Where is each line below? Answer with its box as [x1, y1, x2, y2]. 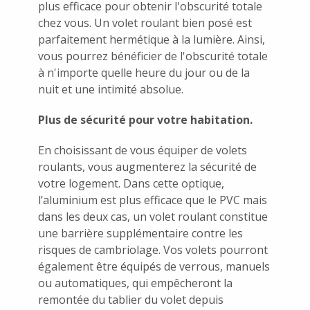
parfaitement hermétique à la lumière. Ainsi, [38, 31, 265, 47]
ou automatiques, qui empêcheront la [38, 275, 232, 291]
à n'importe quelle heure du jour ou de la [38, 64, 250, 80]
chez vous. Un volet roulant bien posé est [38, 15, 252, 30]
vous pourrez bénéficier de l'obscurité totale [38, 48, 268, 64]
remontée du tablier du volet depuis [38, 291, 224, 307]
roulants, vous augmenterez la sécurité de [38, 158, 257, 174]
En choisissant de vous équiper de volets [38, 142, 247, 158]
